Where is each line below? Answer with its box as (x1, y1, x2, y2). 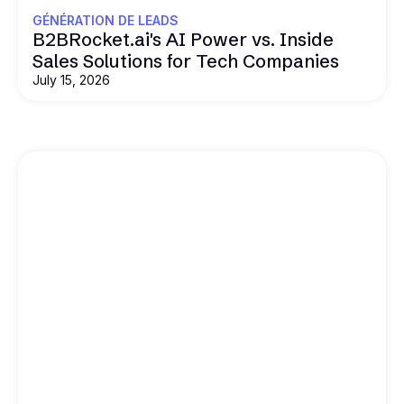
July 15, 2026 (32, 71, 110, 87)
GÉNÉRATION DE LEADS (32, 12, 179, 28)
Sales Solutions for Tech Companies (32, 49, 339, 72)
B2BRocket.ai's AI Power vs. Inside (32, 27, 334, 50)
